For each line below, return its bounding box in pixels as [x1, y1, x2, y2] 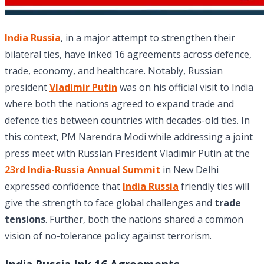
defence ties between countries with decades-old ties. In [5, 114, 250, 127]
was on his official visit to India [120, 81, 253, 94]
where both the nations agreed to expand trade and [5, 97, 234, 111]
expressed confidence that [5, 180, 123, 193]
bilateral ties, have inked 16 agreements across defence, [5, 48, 252, 61]
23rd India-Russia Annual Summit [5, 163, 160, 177]
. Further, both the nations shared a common [45, 213, 243, 226]
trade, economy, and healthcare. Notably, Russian [5, 64, 223, 78]
